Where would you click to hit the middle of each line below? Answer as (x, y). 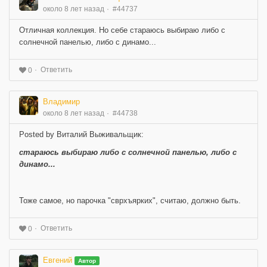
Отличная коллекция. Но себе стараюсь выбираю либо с (122, 30)
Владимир (61, 102)
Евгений (58, 260)
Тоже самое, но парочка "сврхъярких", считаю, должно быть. (130, 201)
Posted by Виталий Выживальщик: (81, 135)
